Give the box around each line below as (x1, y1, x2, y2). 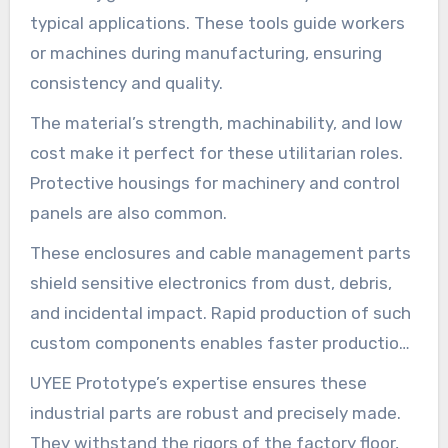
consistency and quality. (29, 72, 223, 93)
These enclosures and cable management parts (29, 242, 411, 263)
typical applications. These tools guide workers (29, 12, 405, 33)
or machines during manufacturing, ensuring (29, 42, 382, 63)
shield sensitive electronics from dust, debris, (29, 272, 392, 293)
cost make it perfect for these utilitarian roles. (29, 142, 403, 163)
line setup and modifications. (29, 362, 259, 383)
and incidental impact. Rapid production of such (29, 302, 411, 323)
